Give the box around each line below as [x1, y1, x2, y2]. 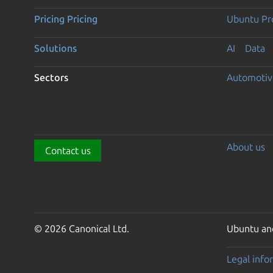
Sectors [34, 71, 68, 83]
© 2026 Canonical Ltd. [34, 222, 129, 234]
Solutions [34, 42, 77, 54]
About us [226, 141, 265, 152]
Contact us [44, 144, 91, 156]
